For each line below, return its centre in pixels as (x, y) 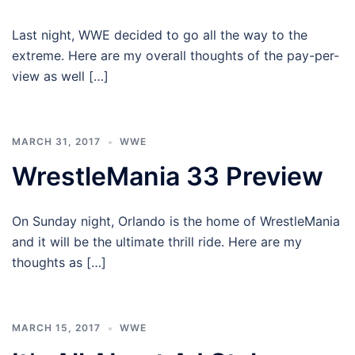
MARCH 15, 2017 (56, 328)
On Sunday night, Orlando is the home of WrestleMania (176, 221)
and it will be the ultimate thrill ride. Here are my (157, 242)
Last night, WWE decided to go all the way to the (160, 35)
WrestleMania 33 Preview (168, 177)
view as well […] (60, 76)
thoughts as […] (59, 263)
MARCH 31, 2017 (56, 142)
